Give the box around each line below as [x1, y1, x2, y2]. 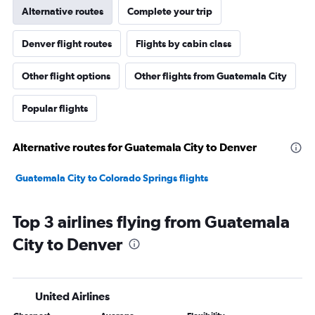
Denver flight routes [22, 38, 112, 50]
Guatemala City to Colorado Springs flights [15, 172, 208, 184]
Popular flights [22, 103, 88, 115]
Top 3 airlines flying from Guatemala [13, 212, 290, 232]
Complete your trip [127, 6, 212, 18]
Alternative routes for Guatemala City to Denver [13, 141, 257, 154]
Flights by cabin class [136, 38, 231, 50]
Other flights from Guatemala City [134, 70, 287, 82]
